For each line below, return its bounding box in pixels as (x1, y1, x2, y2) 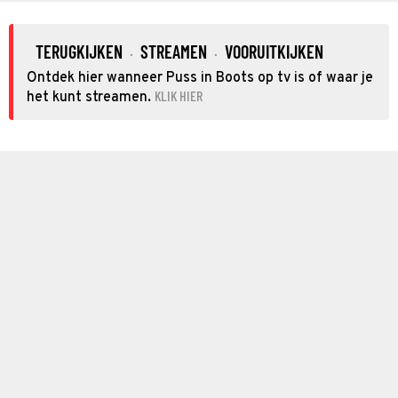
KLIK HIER (155, 86, 203, 104)
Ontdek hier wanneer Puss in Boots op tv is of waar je (27, 68, 373, 87)
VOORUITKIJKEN (225, 40, 323, 62)
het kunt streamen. (27, 88, 151, 107)
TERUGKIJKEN (36, 40, 123, 62)
